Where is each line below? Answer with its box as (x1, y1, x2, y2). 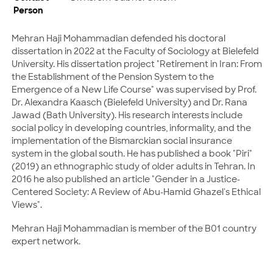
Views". (12, 199, 42, 210)
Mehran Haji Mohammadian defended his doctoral (12, 32, 225, 44)
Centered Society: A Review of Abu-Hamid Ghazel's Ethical (12, 186, 261, 197)
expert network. (12, 235, 80, 247)
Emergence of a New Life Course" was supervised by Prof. (12, 83, 257, 95)
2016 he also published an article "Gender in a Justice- (12, 173, 240, 185)
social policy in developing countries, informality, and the (12, 122, 251, 133)
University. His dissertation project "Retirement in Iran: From (12, 58, 262, 69)
